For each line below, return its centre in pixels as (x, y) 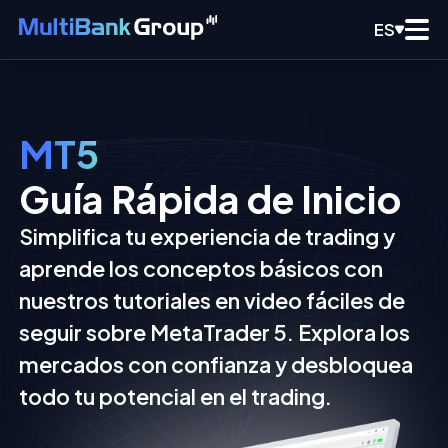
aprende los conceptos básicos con (201, 269)
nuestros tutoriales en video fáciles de (212, 301)
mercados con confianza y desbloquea (216, 365)
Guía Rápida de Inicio (210, 198)
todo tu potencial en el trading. (176, 397)
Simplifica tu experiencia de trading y (207, 237)
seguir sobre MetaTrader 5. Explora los (215, 333)
